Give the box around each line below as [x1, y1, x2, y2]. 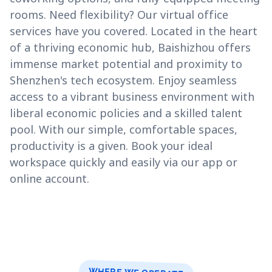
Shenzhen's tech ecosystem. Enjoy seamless [10, 73, 237, 87]
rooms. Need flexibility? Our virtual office [10, 7, 228, 22]
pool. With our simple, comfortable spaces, [10, 122, 237, 137]
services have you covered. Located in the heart [10, 24, 257, 38]
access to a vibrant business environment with [10, 89, 254, 104]
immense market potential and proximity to [10, 56, 242, 71]
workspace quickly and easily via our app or [10, 155, 237, 169]
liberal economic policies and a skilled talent [10, 106, 242, 120]
